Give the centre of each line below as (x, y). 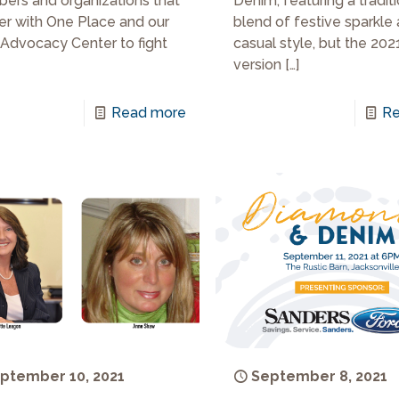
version (258, 64)
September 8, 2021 (320, 377)
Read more (148, 112)
